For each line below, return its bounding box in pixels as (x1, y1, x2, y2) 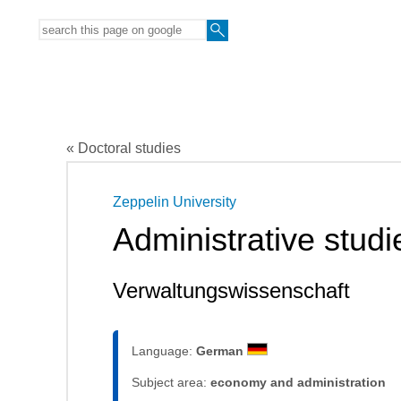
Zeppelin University (113, 194, 236, 210)
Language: (132, 344, 196, 359)
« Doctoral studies (66, 141, 181, 157)
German (196, 344, 247, 359)
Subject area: (132, 375, 210, 390)
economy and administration (210, 375, 386, 390)
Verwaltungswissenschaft (113, 278, 350, 303)
